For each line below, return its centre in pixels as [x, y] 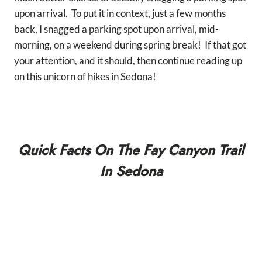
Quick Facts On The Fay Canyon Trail [131, 150]
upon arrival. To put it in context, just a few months [120, 13]
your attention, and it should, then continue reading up [128, 61]
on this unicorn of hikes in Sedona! [85, 77]
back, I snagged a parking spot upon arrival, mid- [116, 29]
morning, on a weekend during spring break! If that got [130, 45]
